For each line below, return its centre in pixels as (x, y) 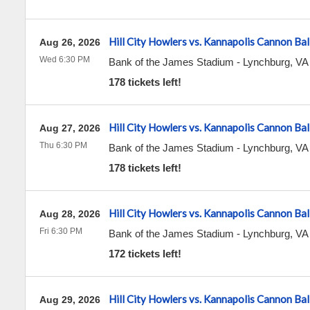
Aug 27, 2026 (70, 128)
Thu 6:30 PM (63, 145)
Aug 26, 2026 (70, 42)
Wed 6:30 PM (64, 60)
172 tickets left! (145, 254)
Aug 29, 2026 (70, 300)
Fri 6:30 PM (61, 231)
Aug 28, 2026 (70, 214)
